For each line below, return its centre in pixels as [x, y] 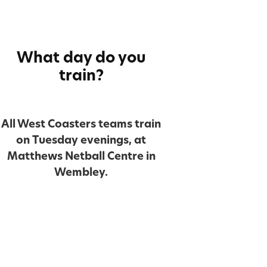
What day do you [81, 57]
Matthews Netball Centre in [81, 156]
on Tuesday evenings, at [81, 139]
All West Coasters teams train [81, 123]
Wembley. [81, 172]
